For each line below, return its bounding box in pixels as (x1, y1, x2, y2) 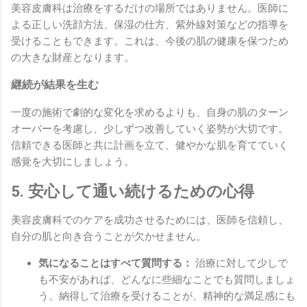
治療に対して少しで (193, 257, 288, 270)
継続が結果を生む (11, 77, 99, 91)
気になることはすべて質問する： (38, 257, 193, 270)
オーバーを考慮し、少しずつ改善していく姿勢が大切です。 (11, 122, 288, 135)
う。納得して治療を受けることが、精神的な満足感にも (38, 290, 295, 303)
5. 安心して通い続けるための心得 (11, 182, 254, 200)
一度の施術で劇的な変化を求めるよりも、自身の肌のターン (11, 106, 288, 119)
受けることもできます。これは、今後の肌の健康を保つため (11, 34, 288, 47)
